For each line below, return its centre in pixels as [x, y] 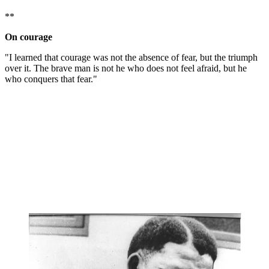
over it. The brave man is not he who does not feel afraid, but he [126, 68]
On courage [29, 37]
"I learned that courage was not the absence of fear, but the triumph [131, 57]
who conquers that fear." [51, 79]
